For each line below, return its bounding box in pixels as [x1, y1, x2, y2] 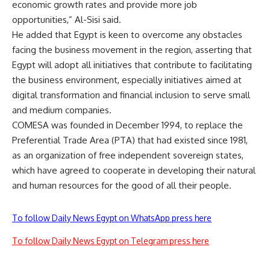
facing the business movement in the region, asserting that [12, 44, 252, 55]
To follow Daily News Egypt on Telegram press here [12, 236, 209, 246]
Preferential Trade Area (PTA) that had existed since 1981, [12, 134, 248, 146]
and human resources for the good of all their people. [12, 180, 231, 191]
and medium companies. [12, 104, 111, 116]
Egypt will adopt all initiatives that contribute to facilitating [12, 59, 252, 71]
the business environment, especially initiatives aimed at [12, 74, 242, 86]
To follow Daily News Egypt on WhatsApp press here [12, 213, 212, 223]
